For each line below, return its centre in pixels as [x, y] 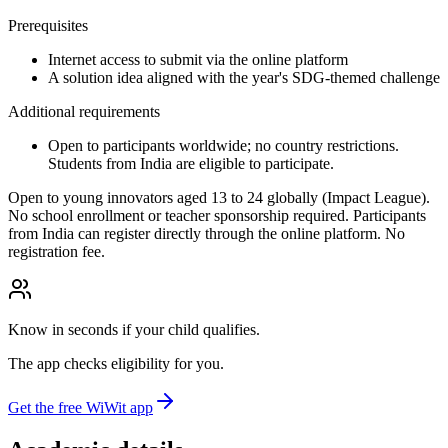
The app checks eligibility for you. [116, 364]
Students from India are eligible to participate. [191, 164]
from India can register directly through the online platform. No [206, 234]
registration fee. [56, 252]
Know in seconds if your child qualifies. [134, 330]
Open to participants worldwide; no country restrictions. [223, 146]
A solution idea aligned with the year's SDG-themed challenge [244, 78]
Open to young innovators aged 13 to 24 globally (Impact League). [219, 198]
